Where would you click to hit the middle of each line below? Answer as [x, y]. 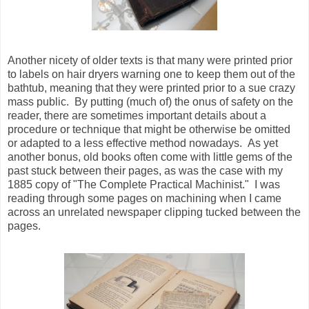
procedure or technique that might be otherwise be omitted [149, 130]
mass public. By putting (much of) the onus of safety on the [150, 102]
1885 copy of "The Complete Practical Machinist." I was [144, 185]
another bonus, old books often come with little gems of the [150, 157]
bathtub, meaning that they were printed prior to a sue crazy [151, 88]
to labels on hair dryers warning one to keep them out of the [151, 74]
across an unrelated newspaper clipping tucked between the [154, 212]
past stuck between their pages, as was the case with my [145, 171]
